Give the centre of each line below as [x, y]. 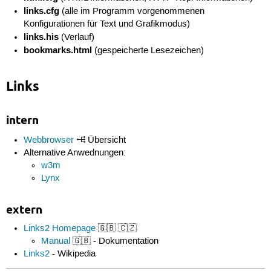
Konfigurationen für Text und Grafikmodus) [107, 24]
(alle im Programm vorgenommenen [132, 11]
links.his [41, 37]
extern [24, 210]
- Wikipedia [73, 254]
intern [22, 120]
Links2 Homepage [60, 228]
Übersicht [105, 141]
